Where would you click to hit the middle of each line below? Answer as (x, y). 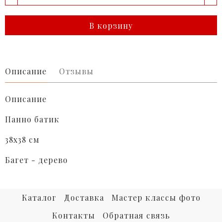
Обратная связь (136, 216)
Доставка (84, 198)
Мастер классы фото (156, 198)
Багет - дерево (36, 160)
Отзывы (76, 71)
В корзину (111, 26)
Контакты (74, 216)
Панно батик (32, 119)
